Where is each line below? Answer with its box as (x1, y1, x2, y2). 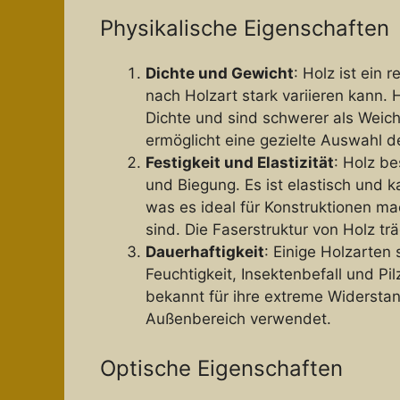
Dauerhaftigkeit (146, 242, 264, 261)
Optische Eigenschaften (100, 355, 343, 382)
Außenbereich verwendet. (146, 309, 331, 328)
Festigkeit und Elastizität (146, 153, 334, 171)
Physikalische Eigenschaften (100, 14, 389, 41)
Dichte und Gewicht (146, 63, 294, 82)
